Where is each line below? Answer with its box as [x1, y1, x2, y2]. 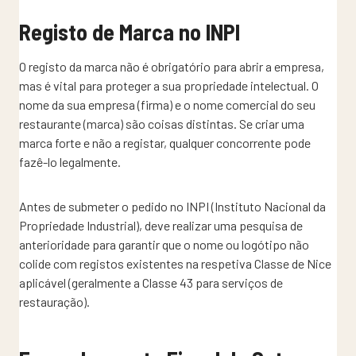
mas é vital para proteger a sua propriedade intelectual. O [19, 77, 319, 93]
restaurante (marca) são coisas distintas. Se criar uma [19, 115, 304, 131]
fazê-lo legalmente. [19, 153, 121, 169]
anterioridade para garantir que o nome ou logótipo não [19, 236, 309, 252]
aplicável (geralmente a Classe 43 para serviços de [19, 274, 283, 290]
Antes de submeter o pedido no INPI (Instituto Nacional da [19, 198, 326, 214]
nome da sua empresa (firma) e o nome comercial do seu [19, 96, 315, 112]
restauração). [19, 293, 90, 309]
